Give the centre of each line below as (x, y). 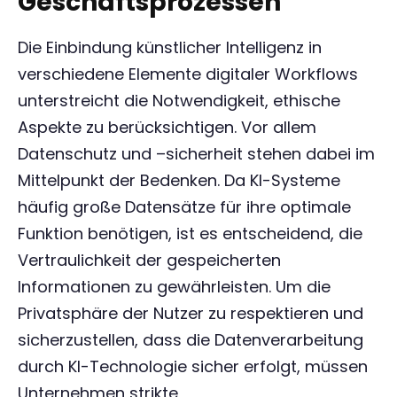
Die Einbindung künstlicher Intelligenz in (170, 47)
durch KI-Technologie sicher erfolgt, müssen (193, 366)
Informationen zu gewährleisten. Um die (174, 287)
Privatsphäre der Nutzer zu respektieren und (191, 313)
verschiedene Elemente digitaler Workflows (188, 74)
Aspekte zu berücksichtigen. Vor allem (167, 127)
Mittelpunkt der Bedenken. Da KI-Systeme (179, 180)
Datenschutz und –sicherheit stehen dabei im (196, 154)
